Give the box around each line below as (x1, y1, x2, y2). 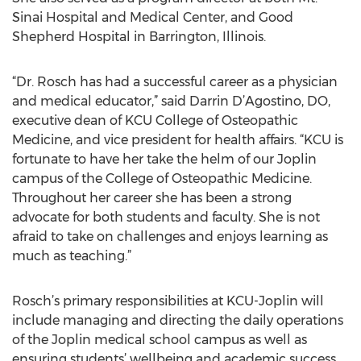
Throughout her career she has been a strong (12, 190, 292, 205)
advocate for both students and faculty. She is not (12, 210, 320, 225)
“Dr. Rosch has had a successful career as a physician (12, 74, 338, 89)
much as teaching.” (12, 248, 131, 263)
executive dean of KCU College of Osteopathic (12, 113, 298, 128)
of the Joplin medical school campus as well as (12, 332, 307, 347)
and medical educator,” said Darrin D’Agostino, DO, (12, 93, 330, 109)
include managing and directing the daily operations (12, 313, 343, 328)
